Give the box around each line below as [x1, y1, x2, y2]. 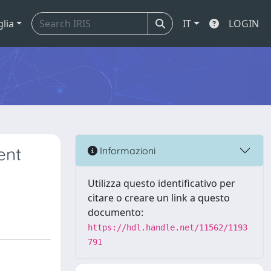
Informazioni [97, 144, 155, 157]
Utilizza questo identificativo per [88, 177, 235, 190]
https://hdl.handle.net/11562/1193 [88, 223, 247, 232]
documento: [88, 206, 143, 219]
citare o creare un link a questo [88, 191, 230, 204]
